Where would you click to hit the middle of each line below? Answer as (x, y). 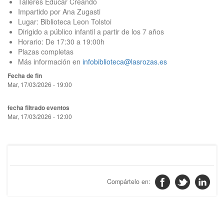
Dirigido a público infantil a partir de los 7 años (91, 31)
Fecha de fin (25, 75)
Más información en (49, 61)
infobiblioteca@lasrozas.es (124, 61)
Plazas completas (46, 51)
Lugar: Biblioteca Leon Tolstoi (65, 21)
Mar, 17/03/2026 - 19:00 (40, 84)
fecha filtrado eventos (38, 107)
